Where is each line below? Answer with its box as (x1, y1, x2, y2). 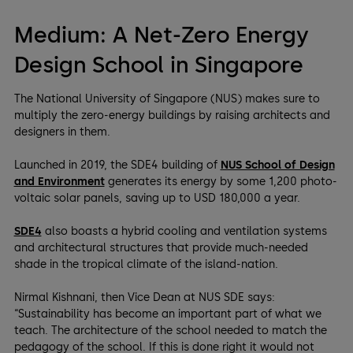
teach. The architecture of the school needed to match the (13, 324, 327, 338)
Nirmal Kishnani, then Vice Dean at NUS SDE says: (13, 291, 275, 305)
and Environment (13, 175, 105, 189)
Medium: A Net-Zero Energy (13, 21, 309, 49)
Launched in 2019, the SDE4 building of (13, 158, 221, 173)
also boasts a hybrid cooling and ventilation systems (41, 225, 327, 239)
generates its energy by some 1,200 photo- (104, 175, 337, 189)
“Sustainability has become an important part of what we (13, 307, 321, 321)
